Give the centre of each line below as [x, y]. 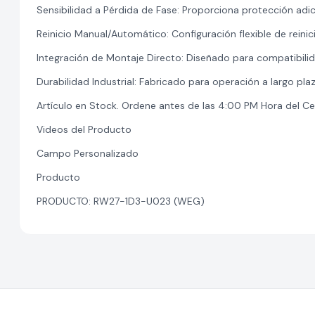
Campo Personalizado [87, 153]
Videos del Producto [84, 129]
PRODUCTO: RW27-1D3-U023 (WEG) [120, 201]
